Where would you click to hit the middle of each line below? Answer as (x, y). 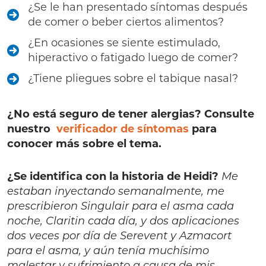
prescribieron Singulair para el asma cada (121, 207)
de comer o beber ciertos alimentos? (126, 22)
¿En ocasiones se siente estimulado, (124, 43)
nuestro (32, 129)
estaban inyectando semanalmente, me (116, 192)
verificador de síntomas (123, 129)
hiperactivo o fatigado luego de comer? (133, 58)
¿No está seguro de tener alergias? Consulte (131, 114)
